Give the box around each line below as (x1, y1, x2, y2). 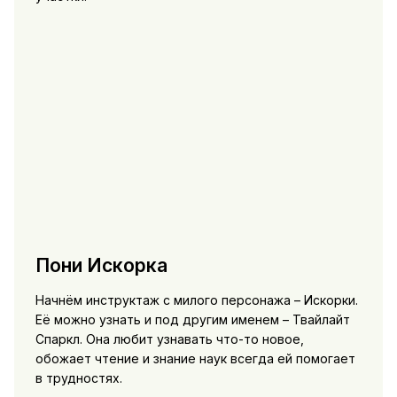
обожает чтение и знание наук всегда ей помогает (35, 351, 355, 367)
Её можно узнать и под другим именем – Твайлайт (35, 312, 350, 328)
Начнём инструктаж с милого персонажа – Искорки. (35, 292, 358, 308)
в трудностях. (35, 370, 122, 386)
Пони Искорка (35, 253, 167, 276)
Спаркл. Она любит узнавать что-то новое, (35, 331, 304, 347)
